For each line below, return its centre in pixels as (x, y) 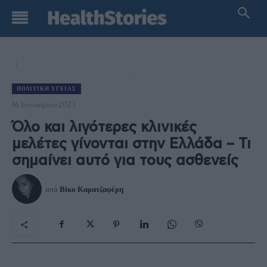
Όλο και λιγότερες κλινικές (104, 127)
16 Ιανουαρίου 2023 (44, 104)
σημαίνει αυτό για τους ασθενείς (125, 161)
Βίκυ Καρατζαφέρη (91, 189)
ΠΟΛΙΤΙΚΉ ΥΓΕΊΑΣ (46, 89)
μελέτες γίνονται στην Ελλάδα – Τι (131, 144)
